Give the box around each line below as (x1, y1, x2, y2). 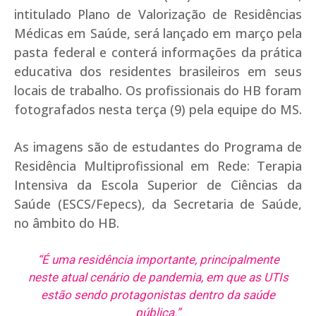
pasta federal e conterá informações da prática (14, 43, 302, 61)
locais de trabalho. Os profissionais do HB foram (14, 81, 302, 99)
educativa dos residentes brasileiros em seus (14, 62, 302, 80)
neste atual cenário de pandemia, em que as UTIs (28, 269, 288, 284)
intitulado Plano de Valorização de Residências (14, 5, 302, 23)
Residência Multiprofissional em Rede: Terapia (14, 157, 302, 174)
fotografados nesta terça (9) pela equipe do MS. (14, 100, 302, 118)
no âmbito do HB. (14, 214, 119, 231)
